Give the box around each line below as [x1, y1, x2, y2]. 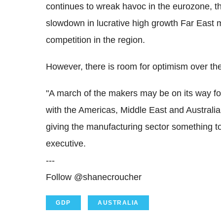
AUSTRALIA [98, 199, 139, 206]
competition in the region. [46, 35, 145, 45]
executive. [46, 138, 86, 148]
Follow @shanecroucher [46, 172, 142, 182]
